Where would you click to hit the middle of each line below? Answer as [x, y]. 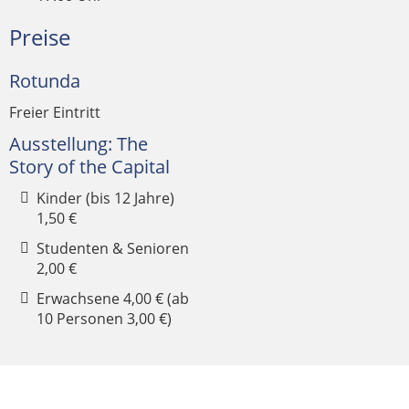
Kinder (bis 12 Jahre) [105, 198]
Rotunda [45, 81]
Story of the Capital [89, 167]
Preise [40, 37]
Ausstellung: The [79, 144]
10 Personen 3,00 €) [104, 319]
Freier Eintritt [55, 112]
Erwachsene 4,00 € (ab [113, 299]
